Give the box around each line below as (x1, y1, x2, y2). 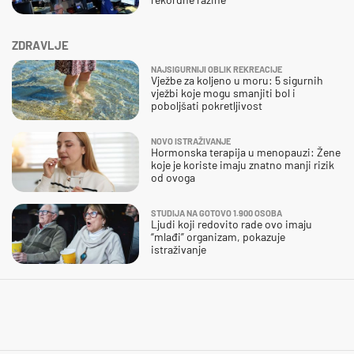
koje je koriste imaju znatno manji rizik (151, 158, 334, 172)
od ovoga (151, 171, 195, 185)
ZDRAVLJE (12, 38, 69, 53)
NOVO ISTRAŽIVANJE (151, 136, 231, 147)
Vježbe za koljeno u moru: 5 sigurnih (151, 73, 323, 88)
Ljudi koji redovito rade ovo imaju (151, 217, 312, 232)
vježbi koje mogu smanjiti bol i (151, 86, 296, 100)
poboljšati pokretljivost (151, 99, 262, 113)
